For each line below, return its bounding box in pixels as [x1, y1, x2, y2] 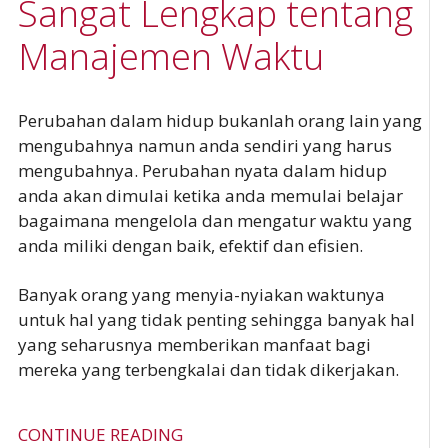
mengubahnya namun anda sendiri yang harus [17, 134, 392, 157]
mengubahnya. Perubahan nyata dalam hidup [17, 159, 387, 182]
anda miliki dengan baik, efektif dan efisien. [17, 234, 363, 257]
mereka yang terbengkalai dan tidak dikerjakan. [17, 358, 399, 381]
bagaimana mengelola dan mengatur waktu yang [17, 209, 412, 232]
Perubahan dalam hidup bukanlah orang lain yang [17, 109, 422, 132]
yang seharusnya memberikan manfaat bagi [17, 333, 371, 356]
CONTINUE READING [17, 423, 183, 446]
